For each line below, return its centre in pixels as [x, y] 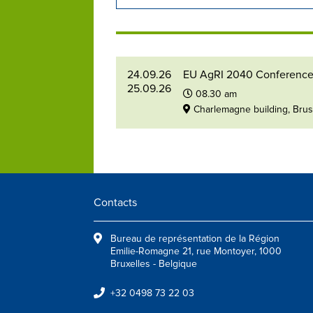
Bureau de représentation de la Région [195, 239]
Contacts [115, 203]
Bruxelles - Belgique [154, 264]
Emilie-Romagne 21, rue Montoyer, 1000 [196, 251]
